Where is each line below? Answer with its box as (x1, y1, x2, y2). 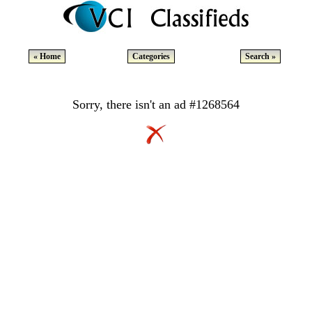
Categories (132, 52, 170, 61)
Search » (245, 52, 276, 61)
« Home (33, 52, 61, 61)
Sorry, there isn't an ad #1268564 (72, 97, 240, 111)
